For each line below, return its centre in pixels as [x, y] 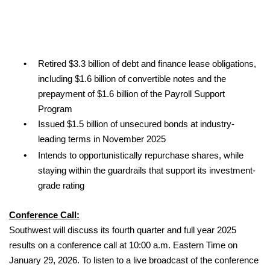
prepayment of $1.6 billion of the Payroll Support [131, 94]
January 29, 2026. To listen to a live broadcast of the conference [134, 261]
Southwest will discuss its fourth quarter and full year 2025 [123, 231]
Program [55, 109]
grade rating [61, 186]
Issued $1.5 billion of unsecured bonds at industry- [136, 124]
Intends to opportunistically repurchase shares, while [141, 156]
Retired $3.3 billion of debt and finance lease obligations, [147, 64]
